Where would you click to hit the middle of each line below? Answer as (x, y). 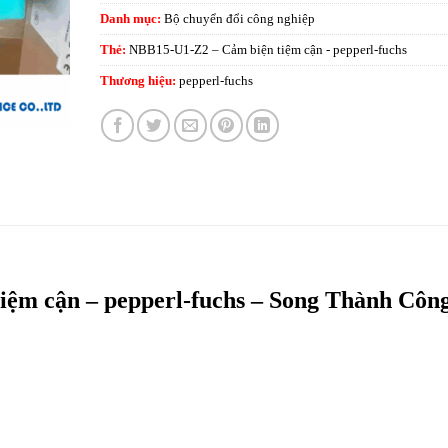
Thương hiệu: (139, 80)
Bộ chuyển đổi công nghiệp (239, 18)
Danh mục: (131, 18)
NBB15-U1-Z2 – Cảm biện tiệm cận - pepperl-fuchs (267, 49)
